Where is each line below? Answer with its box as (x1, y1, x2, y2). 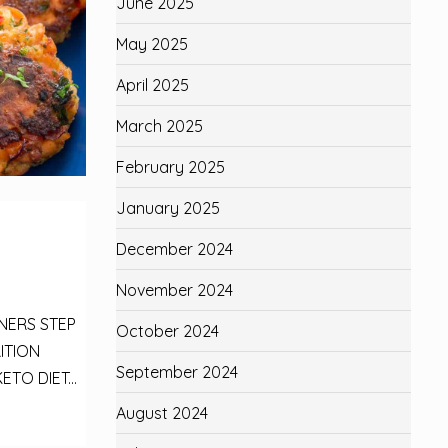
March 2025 (116, 116, 203, 136)
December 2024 (116, 239, 233, 259)
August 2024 (116, 403, 208, 423)
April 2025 (116, 75, 189, 95)
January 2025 (116, 198, 220, 218)
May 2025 (116, 34, 188, 54)
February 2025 (116, 157, 225, 177)
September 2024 (116, 362, 238, 382)
